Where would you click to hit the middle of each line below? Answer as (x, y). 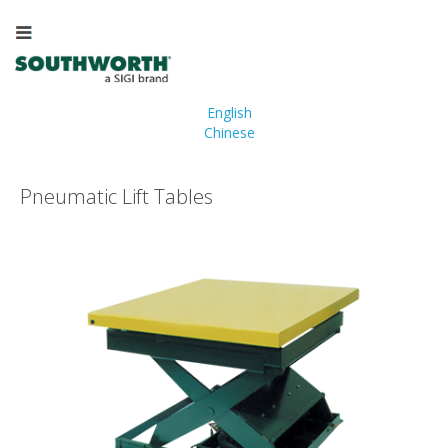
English (229, 113)
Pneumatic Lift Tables (116, 197)
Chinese (229, 133)
